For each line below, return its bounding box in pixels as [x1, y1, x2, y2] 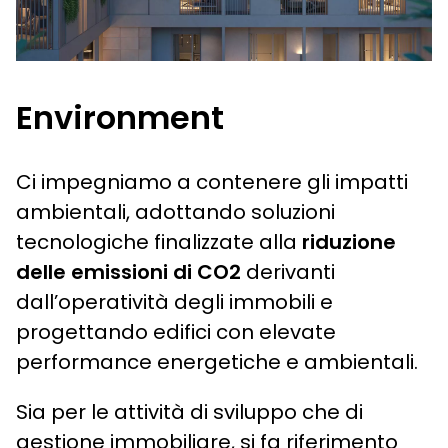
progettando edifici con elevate [16, 317, 336, 346]
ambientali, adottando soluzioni [16, 197, 335, 226]
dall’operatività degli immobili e [16, 287, 333, 316]
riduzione [302, 227, 396, 256]
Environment [16, 94, 224, 140]
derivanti [241, 257, 335, 286]
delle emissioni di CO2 [16, 257, 241, 286]
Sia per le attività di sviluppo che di [16, 397, 363, 426]
